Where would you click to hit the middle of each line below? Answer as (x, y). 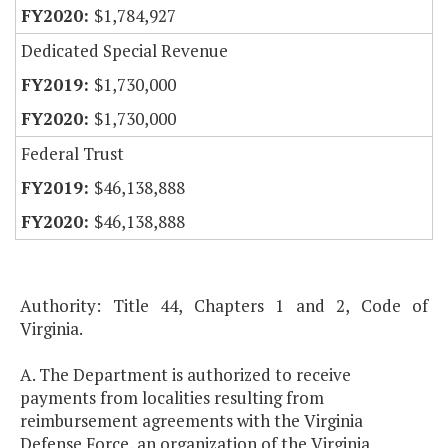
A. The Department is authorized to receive (185, 375)
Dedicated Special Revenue (124, 51)
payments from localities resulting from (172, 398)
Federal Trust (72, 154)
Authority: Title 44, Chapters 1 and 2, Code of (224, 306)
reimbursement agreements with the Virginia (191, 421)
